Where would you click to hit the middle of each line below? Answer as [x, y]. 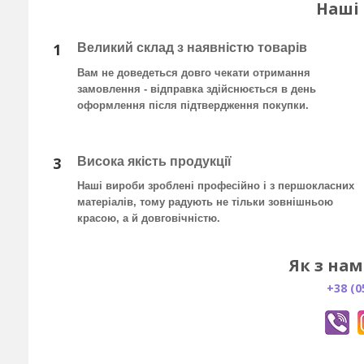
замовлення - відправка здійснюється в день [197, 89]
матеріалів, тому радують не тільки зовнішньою [205, 202]
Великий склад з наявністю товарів [192, 48]
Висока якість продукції [154, 162]
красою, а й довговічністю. [149, 219]
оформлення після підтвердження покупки [191, 106]
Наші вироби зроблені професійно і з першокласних [216, 186]
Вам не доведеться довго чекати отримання [194, 73]
